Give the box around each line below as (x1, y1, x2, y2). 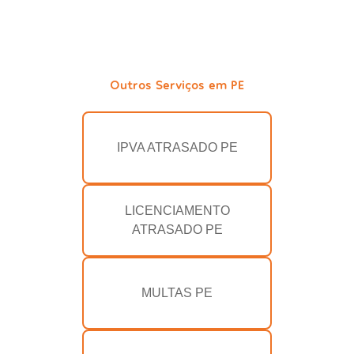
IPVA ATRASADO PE (116, 141, 238, 155)
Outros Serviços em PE (110, 77, 244, 92)
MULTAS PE (141, 286, 213, 300)
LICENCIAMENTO (124, 204, 230, 218)
